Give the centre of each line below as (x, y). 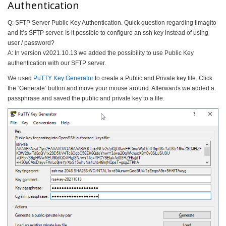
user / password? (31, 43)
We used (20, 78)
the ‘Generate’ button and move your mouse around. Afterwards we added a (111, 88)
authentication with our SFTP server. (57, 63)
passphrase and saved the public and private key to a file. (86, 98)
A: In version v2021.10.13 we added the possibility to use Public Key (101, 53)
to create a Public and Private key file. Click (153, 78)
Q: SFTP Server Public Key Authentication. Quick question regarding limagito (112, 23)
